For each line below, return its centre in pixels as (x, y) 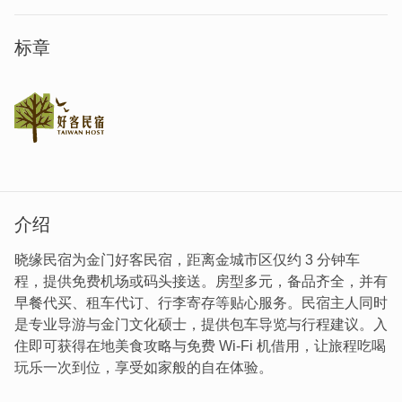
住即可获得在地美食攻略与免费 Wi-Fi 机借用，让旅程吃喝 (200, 346)
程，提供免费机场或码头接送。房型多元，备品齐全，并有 (201, 282)
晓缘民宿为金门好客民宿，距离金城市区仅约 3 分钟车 (187, 260)
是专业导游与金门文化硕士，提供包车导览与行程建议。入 (201, 325)
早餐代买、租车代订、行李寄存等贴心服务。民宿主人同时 (201, 303)
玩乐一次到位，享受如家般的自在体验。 (144, 368)
